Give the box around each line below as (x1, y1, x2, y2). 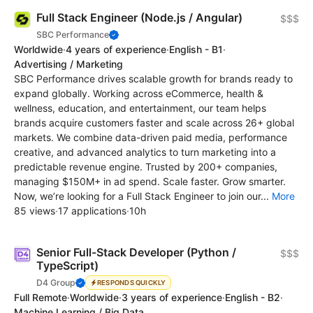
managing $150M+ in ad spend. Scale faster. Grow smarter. (14, 175, 286, 188)
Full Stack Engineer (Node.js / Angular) (36, 10, 242, 25)
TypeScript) (36, 259, 99, 273)
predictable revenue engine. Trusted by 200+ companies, (14, 161, 277, 173)
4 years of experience (66, 43, 166, 56)
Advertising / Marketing (14, 58, 123, 71)
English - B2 (225, 291, 280, 304)
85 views (14, 205, 55, 217)
